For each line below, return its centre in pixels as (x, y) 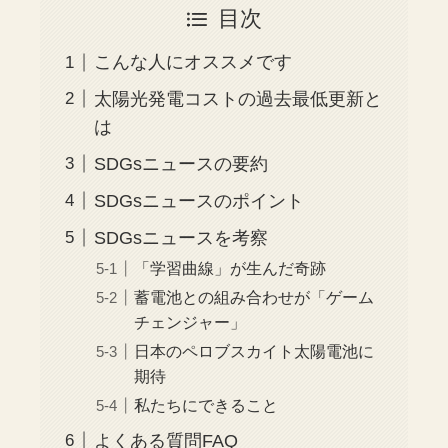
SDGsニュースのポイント (199, 200)
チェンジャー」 (190, 321)
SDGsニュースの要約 (181, 163)
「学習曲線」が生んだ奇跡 (230, 267)
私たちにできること (206, 404)
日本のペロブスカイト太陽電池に (254, 350)
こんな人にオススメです (193, 62)
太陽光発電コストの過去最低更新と (238, 98)
